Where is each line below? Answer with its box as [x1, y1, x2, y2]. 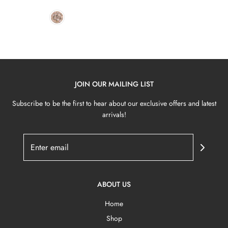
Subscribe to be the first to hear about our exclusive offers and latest [12, 98, 216, 108]
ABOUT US [97, 179, 131, 189]
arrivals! [102, 109, 126, 120]
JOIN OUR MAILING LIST [74, 79, 154, 89]
